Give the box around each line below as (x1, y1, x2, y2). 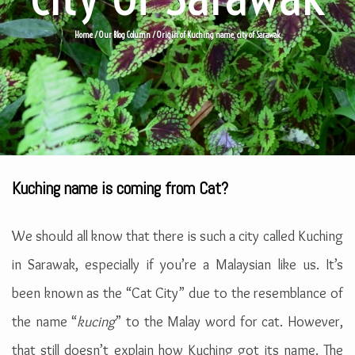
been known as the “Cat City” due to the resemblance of (12, 284, 343, 303)
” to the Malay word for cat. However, (115, 313, 344, 331)
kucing (77, 313, 116, 331)
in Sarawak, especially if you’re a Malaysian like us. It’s (12, 256, 343, 274)
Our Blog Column (99, 30, 151, 40)
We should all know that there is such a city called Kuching (12, 227, 343, 246)
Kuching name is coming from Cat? (12, 177, 228, 200)
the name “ (12, 313, 78, 331)
